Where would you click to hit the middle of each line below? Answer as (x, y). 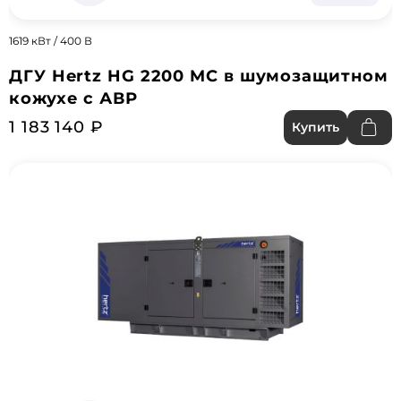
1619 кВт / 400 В (51, 41)
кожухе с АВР (73, 98)
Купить (316, 127)
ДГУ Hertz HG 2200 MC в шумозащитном (199, 76)
